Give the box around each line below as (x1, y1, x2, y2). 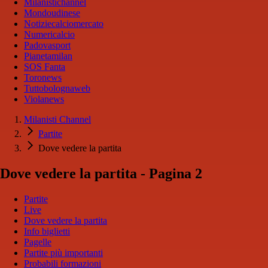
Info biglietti (24, 226, 70, 236)
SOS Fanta (24, 62, 65, 72)
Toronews (24, 72, 62, 83)
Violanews (24, 94, 64, 104)
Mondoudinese (24, 8, 80, 18)
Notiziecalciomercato (24, 19, 103, 29)
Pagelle (24, 236, 51, 247)
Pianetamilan (24, 51, 72, 61)
